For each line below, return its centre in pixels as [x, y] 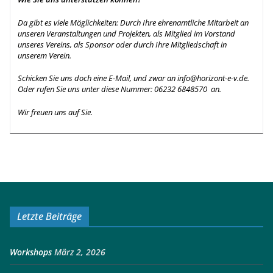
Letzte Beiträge [49, 217]
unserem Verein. [45, 55]
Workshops [31, 252]
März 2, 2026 [80, 252]
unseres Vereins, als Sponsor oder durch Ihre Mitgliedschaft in [122, 44]
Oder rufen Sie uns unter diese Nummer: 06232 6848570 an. [119, 89]
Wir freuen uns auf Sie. [55, 112]
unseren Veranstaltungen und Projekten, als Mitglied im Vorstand [126, 33]
